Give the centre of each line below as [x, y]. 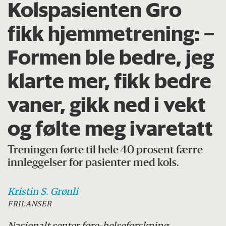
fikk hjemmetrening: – [111, 34]
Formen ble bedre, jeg [111, 57]
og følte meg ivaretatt [110, 128]
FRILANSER [30, 204]
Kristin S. [28, 191]
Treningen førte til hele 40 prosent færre [105, 150]
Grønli [65, 191]
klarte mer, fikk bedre [110, 81]
